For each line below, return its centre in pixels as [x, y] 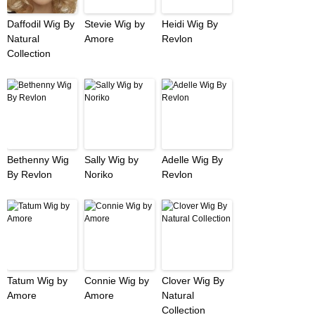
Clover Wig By [193, 281]
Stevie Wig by [115, 24]
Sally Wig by [111, 160]
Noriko [99, 175]
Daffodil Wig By [41, 24]
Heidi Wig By [190, 24]
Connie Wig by [117, 281]
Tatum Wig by [37, 281]
